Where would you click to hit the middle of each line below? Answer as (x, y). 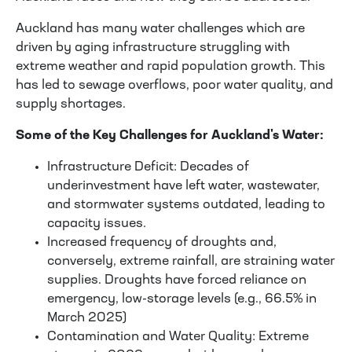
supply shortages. (71, 104)
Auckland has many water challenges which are (160, 29)
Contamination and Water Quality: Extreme (178, 337)
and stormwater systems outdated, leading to (186, 205)
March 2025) (87, 318)
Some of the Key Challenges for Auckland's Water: (170, 136)
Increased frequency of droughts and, (162, 243)
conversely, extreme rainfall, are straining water (191, 262)
